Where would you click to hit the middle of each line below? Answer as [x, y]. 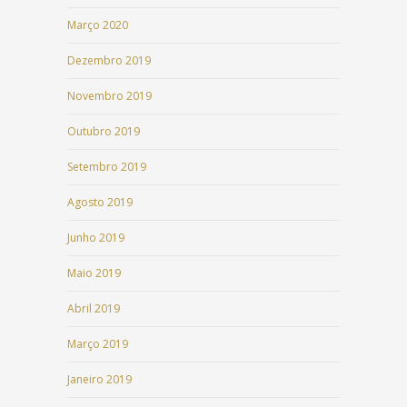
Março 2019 [98, 343]
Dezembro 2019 [109, 60]
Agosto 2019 [100, 202]
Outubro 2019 [104, 131]
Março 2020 [98, 25]
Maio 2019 [94, 273]
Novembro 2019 [109, 95]
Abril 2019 [94, 308]
